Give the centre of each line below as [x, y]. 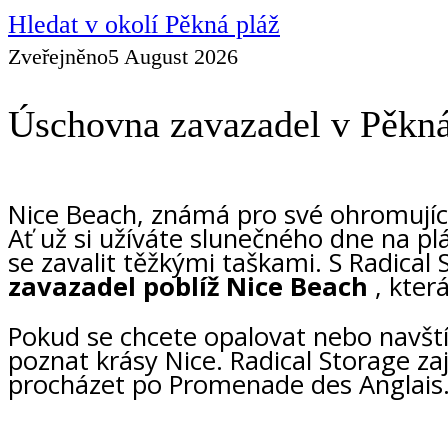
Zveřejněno [58, 56]
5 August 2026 [173, 56]
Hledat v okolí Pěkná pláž [144, 24]
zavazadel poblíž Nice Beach [188, 287]
